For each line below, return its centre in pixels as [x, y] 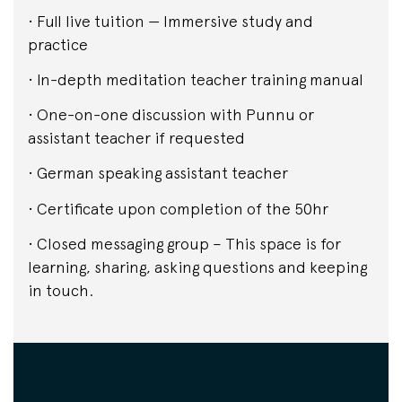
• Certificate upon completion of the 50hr [178, 208]
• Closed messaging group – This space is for [184, 243]
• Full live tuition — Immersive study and [170, 21]
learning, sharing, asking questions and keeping [197, 267]
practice [58, 44]
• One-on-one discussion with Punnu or [171, 115]
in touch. [61, 290]
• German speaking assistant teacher [158, 173]
